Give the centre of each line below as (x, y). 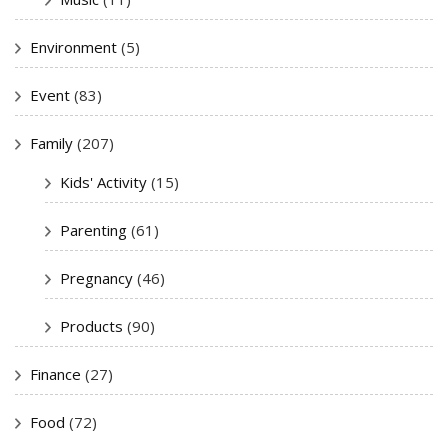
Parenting (93, 229)
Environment (73, 46)
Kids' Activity (103, 181)
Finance (55, 373)
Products (91, 325)
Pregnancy (96, 277)
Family (51, 142)
